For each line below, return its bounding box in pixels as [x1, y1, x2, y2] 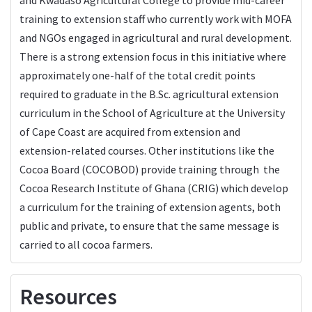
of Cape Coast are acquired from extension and [19, 124, 240, 139]
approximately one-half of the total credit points [19, 68, 256, 82]
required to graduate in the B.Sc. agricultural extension [19, 86, 279, 101]
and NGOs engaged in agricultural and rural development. [19, 30, 292, 45]
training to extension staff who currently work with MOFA [19, 11, 292, 26]
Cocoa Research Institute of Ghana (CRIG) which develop [19, 180, 288, 195]
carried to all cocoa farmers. [19, 237, 153, 251]
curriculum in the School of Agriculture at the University [19, 105, 285, 120]
